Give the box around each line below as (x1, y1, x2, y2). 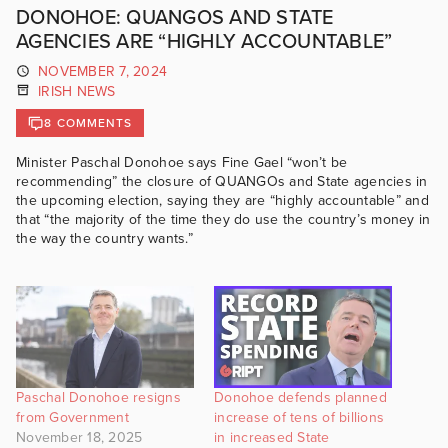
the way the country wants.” (16, 230, 193, 248)
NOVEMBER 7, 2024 (38, 63, 167, 80)
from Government (16, 408, 129, 426)
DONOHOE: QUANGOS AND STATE (16, 6, 334, 30)
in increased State (214, 428, 330, 446)
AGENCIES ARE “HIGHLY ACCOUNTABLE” (16, 30, 393, 54)
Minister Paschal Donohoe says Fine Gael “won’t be (16, 154, 348, 172)
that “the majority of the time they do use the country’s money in (16, 211, 431, 229)
